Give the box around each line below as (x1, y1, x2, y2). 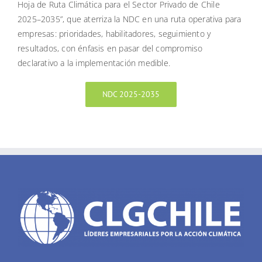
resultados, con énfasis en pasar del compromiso (17, 43, 203, 54)
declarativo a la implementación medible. (17, 57, 170, 69)
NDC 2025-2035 (102, 89, 160, 100)
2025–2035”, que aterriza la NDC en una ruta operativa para (17, 13, 242, 25)
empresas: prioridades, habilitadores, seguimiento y (17, 28, 211, 40)
